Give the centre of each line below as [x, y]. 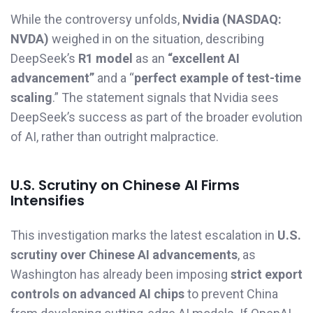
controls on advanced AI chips [97, 294]
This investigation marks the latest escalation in [144, 235]
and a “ [114, 78]
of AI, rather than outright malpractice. [115, 137]
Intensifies [48, 201]
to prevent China [231, 294]
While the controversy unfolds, [96, 20]
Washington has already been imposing [121, 275]
